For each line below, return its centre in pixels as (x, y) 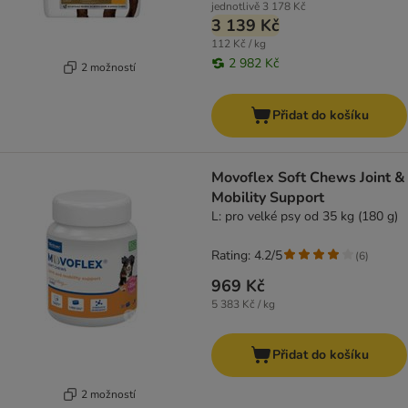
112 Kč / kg (239, 44)
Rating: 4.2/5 (247, 256)
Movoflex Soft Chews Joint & (308, 178)
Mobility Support (268, 198)
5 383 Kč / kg (243, 305)
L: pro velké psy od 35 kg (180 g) (305, 217)
